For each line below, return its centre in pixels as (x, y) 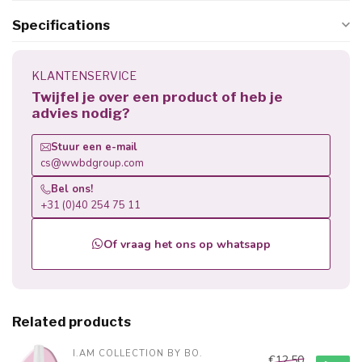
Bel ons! (72, 189)
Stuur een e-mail (94, 147)
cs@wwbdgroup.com (92, 163)
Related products (72, 322)
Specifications (61, 25)
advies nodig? (81, 113)
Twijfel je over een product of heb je (157, 97)
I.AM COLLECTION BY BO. (138, 353)
